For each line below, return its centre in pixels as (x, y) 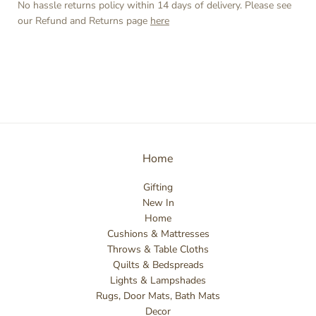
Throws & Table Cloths (158, 249)
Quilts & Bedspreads (158, 265)
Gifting (158, 187)
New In (158, 202)
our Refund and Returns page (84, 21)
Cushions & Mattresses (158, 233)
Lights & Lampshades (158, 280)
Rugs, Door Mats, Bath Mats (158, 296)
